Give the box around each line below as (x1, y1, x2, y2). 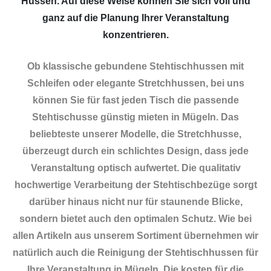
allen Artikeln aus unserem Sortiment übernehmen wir (13, 230, 258, 241)
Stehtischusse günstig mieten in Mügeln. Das (32, 111, 239, 122)
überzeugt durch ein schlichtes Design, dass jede (22, 145, 249, 156)
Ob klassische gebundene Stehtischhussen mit (27, 60, 244, 71)
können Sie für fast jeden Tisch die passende (32, 94, 239, 105)
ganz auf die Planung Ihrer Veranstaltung (42, 12, 229, 23)
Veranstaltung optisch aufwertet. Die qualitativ (30, 162, 241, 173)
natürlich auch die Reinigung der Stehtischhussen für (13, 247, 258, 258)
